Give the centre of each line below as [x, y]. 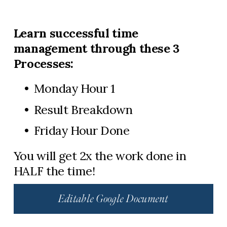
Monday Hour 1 [74, 88]
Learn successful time [76, 33]
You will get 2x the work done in [100, 155]
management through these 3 [96, 48]
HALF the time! [54, 171]
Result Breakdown [83, 109]
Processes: [44, 63]
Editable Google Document [113, 199]
